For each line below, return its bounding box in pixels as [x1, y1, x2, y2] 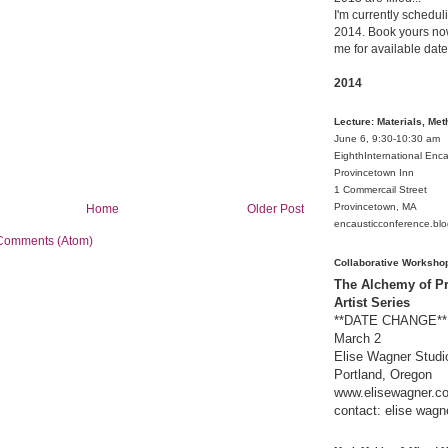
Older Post [247, 201, 304, 215]
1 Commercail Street [334, 184, 427, 196]
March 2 [334, 331, 381, 347]
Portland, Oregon [334, 367, 432, 383]
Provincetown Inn [334, 167, 414, 179]
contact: [334, 403, 385, 419]
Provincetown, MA [334, 201, 417, 213]
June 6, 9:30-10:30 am [334, 133, 440, 145]
